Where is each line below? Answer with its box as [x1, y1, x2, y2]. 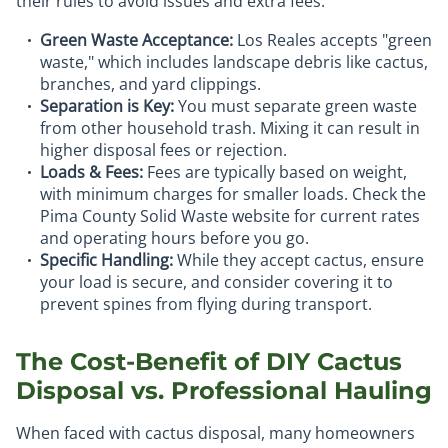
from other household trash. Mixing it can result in [40, 116, 420, 139]
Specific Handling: [40, 248, 173, 271]
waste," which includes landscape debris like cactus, [40, 50, 428, 73]
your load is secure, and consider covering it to [40, 270, 393, 293]
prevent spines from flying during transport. [40, 292, 372, 315]
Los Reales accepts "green [233, 28, 432, 51]
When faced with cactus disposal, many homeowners [16, 421, 415, 444]
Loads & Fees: [40, 160, 143, 183]
